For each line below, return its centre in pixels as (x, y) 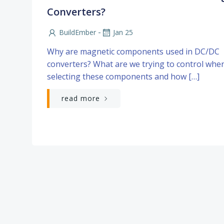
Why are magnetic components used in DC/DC (133, 51)
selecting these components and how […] (123, 76)
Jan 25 (123, 32)
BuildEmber (77, 32)
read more (81, 98)
